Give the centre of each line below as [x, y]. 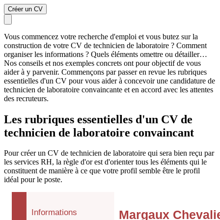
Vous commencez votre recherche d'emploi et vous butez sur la [101, 36]
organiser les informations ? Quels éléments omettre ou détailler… [106, 54]
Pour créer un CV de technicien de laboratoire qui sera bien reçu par [109, 153]
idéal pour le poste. [33, 180]
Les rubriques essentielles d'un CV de [98, 119]
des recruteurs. [26, 98]
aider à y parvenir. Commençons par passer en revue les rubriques [105, 72]
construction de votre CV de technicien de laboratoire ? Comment [105, 45]
